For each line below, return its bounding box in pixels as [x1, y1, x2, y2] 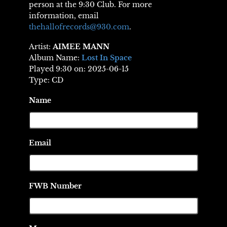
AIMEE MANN [52, 42, 109, 52]
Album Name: [28, 53, 82, 63]
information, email [28, 11, 99, 20]
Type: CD [28, 75, 63, 85]
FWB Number [28, 181, 82, 191]
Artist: [28, 42, 53, 52]
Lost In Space [81, 53, 132, 63]
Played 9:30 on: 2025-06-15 [28, 64, 129, 74]
